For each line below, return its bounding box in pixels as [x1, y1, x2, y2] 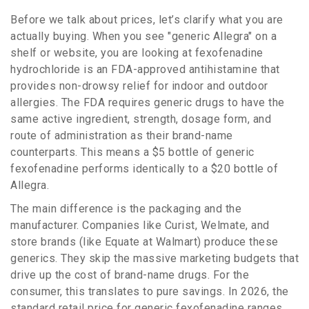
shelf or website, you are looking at [10, 46, 195, 60]
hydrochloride [10, 63, 81, 77]
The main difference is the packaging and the [10, 202, 241, 216]
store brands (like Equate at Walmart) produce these [10, 235, 279, 249]
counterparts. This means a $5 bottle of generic [10, 146, 255, 159]
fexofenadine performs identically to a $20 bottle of [10, 162, 278, 176]
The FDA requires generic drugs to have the [58, 96, 285, 110]
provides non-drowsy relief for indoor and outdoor [10, 79, 268, 93]
